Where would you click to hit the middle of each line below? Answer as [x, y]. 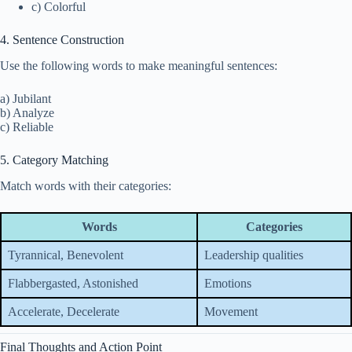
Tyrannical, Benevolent [66, 255]
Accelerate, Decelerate [64, 311]
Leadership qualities [254, 255]
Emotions [228, 283]
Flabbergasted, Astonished [73, 283]
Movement [231, 311]
